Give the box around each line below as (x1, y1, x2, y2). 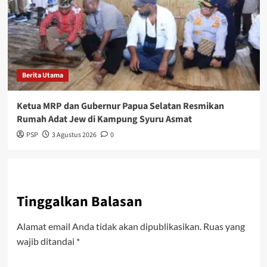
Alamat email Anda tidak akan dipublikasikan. (16, 221, 201, 232)
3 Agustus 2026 (51, 130, 97, 141)
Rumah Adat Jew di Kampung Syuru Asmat (16, 113, 192, 126)
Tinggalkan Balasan (16, 191, 142, 213)
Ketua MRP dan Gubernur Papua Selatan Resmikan (16, 100, 224, 113)
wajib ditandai (16, 235, 76, 247)
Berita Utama (21, 70, 63, 81)
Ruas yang (203, 221, 245, 232)
